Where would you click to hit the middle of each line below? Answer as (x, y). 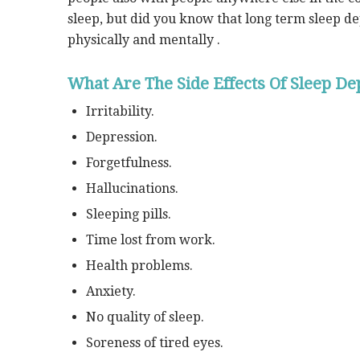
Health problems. (139, 265)
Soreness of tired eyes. (154, 342)
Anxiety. (110, 291)
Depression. (121, 137)
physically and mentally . (143, 39)
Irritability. (120, 111)
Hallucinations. (132, 188)
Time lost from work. (150, 239)
